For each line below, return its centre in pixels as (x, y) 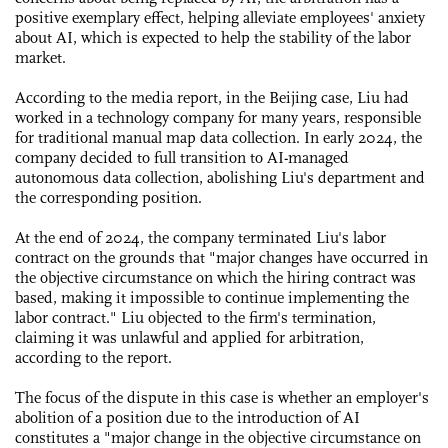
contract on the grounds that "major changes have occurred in (221, 257)
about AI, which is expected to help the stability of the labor (213, 37)
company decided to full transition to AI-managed (182, 157)
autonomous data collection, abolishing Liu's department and (220, 177)
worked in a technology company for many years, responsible (218, 117)
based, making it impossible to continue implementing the (212, 297)
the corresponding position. (110, 197)
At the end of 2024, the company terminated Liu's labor (200, 237)
